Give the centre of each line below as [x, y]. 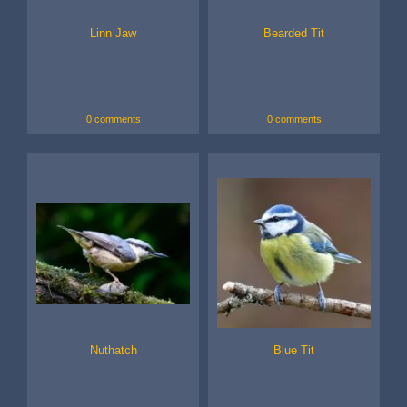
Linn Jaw [113, 34]
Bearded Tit [294, 34]
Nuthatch [113, 351]
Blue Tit [294, 351]
